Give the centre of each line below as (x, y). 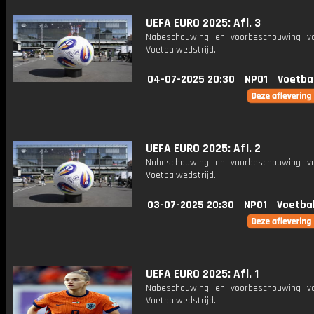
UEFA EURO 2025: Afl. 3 (203, 23)
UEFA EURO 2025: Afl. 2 (203, 149)
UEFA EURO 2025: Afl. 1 (202, 274)
